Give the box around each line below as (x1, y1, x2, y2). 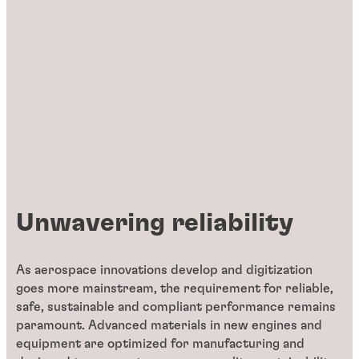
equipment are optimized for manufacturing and (16, 337, 305, 351)
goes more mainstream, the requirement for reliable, (16, 282, 333, 296)
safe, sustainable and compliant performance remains (16, 301, 336, 314)
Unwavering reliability (16, 210, 293, 236)
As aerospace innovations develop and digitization (16, 264, 313, 277)
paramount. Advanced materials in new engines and (16, 319, 322, 333)
